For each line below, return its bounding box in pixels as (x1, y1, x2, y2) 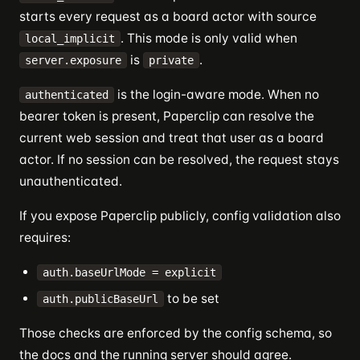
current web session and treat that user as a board (19, 130, 324, 145)
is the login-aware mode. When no (114, 87, 319, 102)
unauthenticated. (19, 174, 122, 189)
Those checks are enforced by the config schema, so (19, 325, 332, 341)
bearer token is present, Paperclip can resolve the (19, 108, 314, 124)
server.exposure (25, 54, 121, 67)
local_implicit (25, 32, 115, 45)
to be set (164, 291, 219, 306)
